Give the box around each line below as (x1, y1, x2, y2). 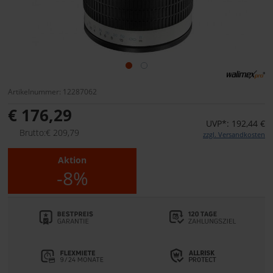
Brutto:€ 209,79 (19, 127, 79, 139)
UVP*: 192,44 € (206, 118, 265, 130)
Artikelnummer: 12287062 (8, 87, 97, 97)
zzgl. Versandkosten (203, 130, 265, 140)
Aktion (58, 154, 87, 166)
